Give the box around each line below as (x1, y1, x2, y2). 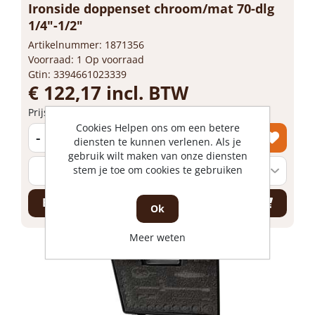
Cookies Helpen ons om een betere (75, 120, 240, 134)
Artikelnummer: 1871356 (28, 37, 144, 51)
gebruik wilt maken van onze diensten (67, 148, 247, 162)
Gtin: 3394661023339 (28, 67, 127, 81)
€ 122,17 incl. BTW (28, 79, 188, 105)
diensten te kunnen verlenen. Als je (74, 134, 241, 148)
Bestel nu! (42, 195, 98, 210)
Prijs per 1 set (28, 105, 93, 119)
